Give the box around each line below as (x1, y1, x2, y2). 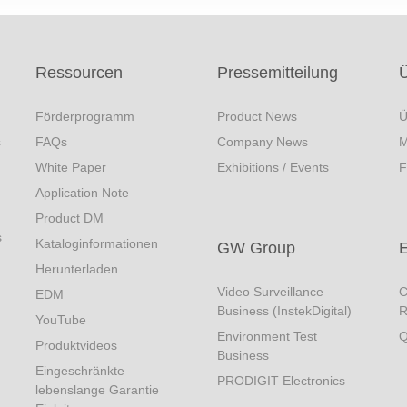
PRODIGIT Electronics (217, 373, 345, 388)
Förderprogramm (35, 109, 134, 124)
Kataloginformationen (35, 236, 158, 251)
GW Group (217, 239, 295, 257)
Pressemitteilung (217, 64, 338, 82)
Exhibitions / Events (217, 160, 329, 174)
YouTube (35, 313, 86, 327)
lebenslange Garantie (35, 382, 159, 397)
